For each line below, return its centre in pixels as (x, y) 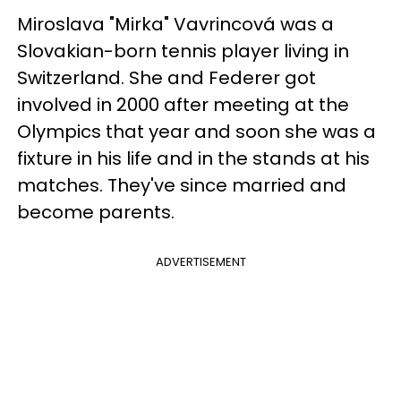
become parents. (96, 212)
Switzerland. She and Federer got (166, 77)
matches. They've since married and (182, 185)
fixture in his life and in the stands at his (193, 158)
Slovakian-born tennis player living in (183, 51)
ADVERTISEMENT (200, 261)
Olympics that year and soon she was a (196, 131)
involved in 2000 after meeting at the (183, 104)
